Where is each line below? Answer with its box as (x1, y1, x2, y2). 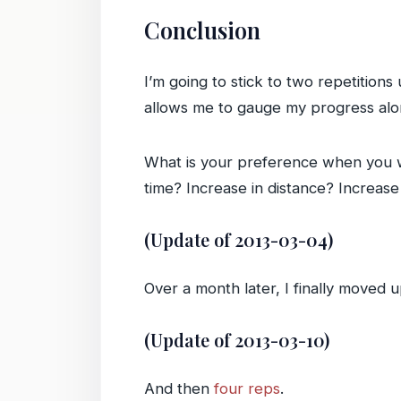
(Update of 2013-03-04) (144, 228, 333, 252)
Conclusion (144, 15, 260, 45)
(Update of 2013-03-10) (144, 328, 329, 352)
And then (144, 380, 214, 397)
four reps (214, 380, 280, 397)
